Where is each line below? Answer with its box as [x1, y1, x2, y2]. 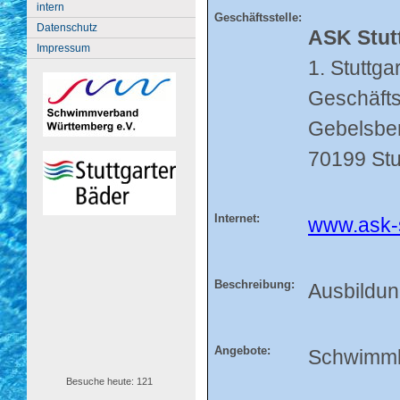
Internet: [211, 212, 260, 225]
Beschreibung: [211, 278, 295, 291]
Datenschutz [37, 21, 97, 34]
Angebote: [211, 344, 271, 357]
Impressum [37, 42, 90, 54]
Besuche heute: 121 [66, 375, 154, 387]
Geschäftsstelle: [211, 11, 302, 24]
